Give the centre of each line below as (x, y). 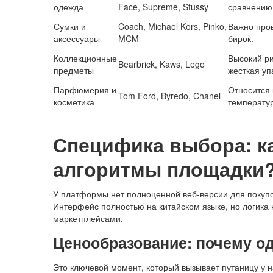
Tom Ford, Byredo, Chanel (169, 96)
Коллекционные (85, 58)
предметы (74, 70)
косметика (74, 102)
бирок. (241, 39)
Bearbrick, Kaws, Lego (161, 64)
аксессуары (77, 39)
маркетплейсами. (88, 218)
